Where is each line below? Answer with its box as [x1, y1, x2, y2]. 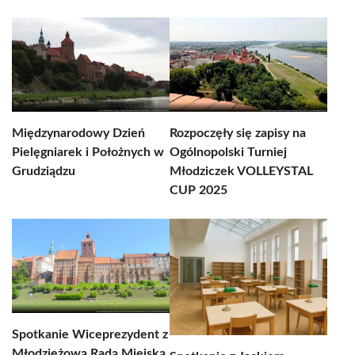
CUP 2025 [170, 184, 227, 197]
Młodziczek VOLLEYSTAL [170, 165, 313, 177]
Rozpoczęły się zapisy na [170, 127, 306, 139]
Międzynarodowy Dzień [12, 127, 145, 139]
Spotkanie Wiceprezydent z [12, 328, 168, 341]
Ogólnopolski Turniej [170, 146, 287, 158]
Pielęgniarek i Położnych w [12, 146, 164, 158]
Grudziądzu [12, 165, 75, 177]
